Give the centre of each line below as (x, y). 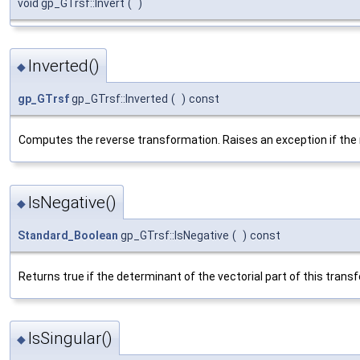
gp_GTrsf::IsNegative (174, 235)
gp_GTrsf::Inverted (119, 99)
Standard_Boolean (68, 235)
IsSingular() (70, 339)
